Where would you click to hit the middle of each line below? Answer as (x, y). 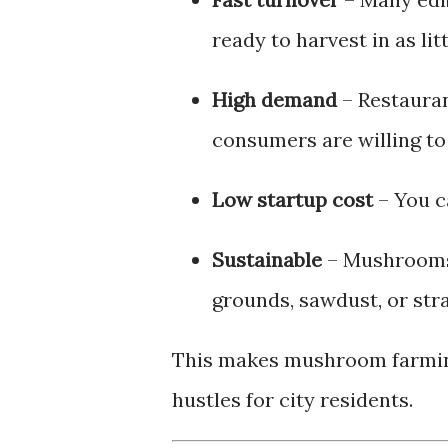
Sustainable (267, 259)
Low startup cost (292, 199)
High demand (274, 99)
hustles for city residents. (292, 399)
